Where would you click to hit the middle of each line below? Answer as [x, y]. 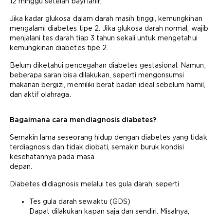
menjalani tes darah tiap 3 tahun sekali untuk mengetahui [104, 38]
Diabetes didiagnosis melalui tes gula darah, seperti [95, 184]
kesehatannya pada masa [52, 157]
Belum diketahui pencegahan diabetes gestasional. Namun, [108, 65]
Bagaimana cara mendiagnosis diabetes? [83, 120]
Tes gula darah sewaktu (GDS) [80, 201]
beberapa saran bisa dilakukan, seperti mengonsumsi [97, 75]
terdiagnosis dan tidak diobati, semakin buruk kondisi [97, 147]
